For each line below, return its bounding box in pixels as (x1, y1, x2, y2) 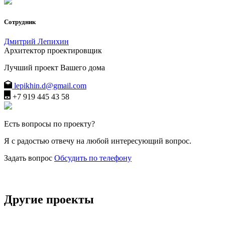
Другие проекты (4, 192, 94, 206)
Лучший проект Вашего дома (4, 63, 105, 72)
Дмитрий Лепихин (4, 37, 69, 46)
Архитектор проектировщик (4, 46, 102, 55)
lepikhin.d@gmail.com (14, 81, 86, 90)
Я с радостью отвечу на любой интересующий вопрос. (4, 136, 191, 145)
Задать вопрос (4, 153, 52, 162)
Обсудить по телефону (54, 153, 132, 162)
